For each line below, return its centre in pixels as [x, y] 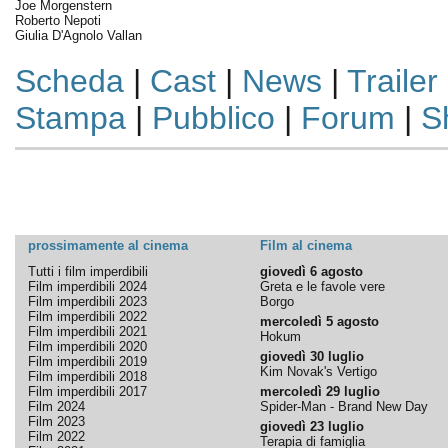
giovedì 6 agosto [311, 271]
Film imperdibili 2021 [87, 331]
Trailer [392, 81]
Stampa [70, 118]
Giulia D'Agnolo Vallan [78, 35]
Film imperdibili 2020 [87, 346]
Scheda [69, 81]
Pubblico [213, 118]
